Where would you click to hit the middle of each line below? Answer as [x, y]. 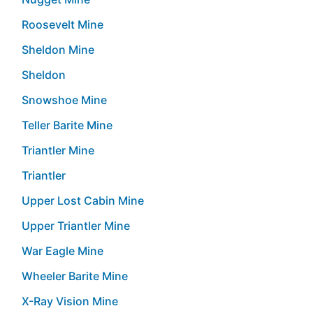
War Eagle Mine [63, 250]
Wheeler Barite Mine [75, 276]
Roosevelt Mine [63, 24]
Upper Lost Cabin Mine [83, 200]
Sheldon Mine [58, 49]
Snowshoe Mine [64, 100]
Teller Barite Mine [67, 125]
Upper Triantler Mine [76, 225]
